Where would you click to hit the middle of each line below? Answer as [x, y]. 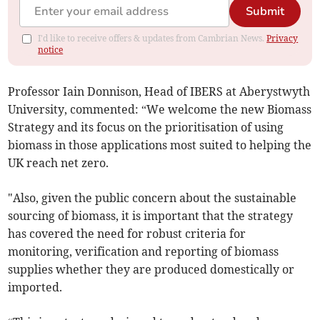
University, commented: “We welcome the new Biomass [160, 110]
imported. [35, 287]
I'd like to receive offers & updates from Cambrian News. [152, 39]
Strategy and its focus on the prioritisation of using [146, 127]
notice [51, 50]
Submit [265, 12]
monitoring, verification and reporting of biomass [144, 252]
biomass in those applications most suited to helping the [160, 145]
